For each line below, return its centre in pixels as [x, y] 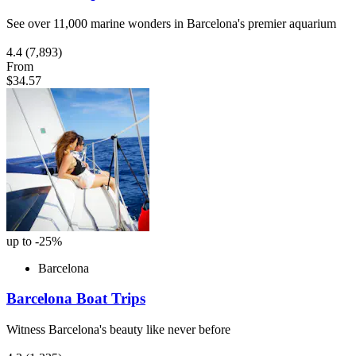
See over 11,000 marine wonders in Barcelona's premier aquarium [171, 23]
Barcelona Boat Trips [76, 299]
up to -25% [34, 241]
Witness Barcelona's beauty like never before [118, 330]
